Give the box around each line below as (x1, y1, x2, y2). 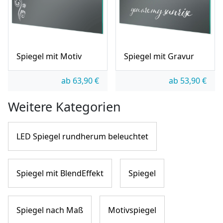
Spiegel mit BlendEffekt (16, 167, 104, 179)
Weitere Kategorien (8, 98, 121, 115)
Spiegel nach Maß (16, 204, 83, 216)
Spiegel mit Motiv (16, 50, 82, 62)
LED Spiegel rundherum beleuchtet (16, 130, 148, 142)
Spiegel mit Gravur (124, 50, 194, 62)
